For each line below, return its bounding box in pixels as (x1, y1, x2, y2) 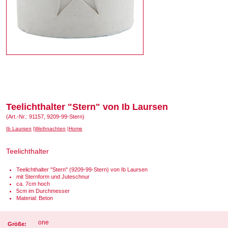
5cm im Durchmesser (16, 188, 70, 194)
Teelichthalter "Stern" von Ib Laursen (6, 102, 168, 112)
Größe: (8, 221, 26, 227)
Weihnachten (35, 126, 66, 131)
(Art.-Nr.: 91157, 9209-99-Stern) (6, 113, 84, 120)
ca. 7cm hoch (16, 181, 50, 187)
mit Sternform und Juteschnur (16, 174, 90, 180)
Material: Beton (16, 195, 53, 201)
